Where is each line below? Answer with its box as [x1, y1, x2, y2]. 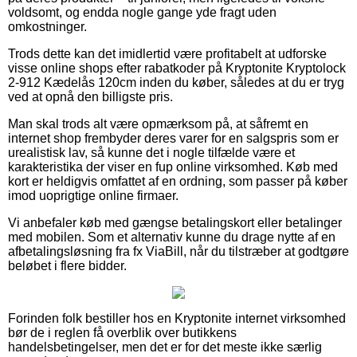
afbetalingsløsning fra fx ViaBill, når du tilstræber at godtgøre [8, 244, 349, 258]
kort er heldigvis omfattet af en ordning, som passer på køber [8, 174, 347, 188]
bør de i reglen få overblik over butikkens [8, 325, 237, 339]
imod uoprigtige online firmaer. [8, 188, 178, 202]
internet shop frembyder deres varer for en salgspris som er [8, 131, 339, 145]
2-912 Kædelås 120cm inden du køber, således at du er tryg [8, 75, 344, 89]
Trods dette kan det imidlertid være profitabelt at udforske [8, 46, 327, 61]
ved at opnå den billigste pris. [8, 89, 173, 104]
